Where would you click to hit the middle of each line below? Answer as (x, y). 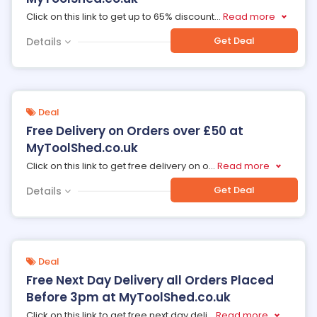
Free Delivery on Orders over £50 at (135, 131)
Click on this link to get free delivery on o (117, 166)
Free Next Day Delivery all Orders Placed (150, 280)
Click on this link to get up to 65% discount (120, 17)
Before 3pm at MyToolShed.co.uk (128, 297)
